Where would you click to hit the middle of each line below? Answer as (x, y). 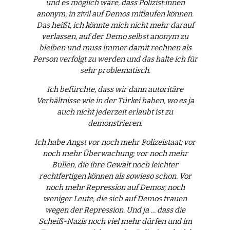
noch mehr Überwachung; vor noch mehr (115, 153)
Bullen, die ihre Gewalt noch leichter (115, 165)
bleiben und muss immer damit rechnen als (115, 48)
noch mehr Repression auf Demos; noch (115, 187)
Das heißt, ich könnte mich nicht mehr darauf (115, 25)
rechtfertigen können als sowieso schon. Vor (115, 176)
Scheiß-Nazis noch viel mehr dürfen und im (115, 221)
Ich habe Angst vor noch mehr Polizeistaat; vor (115, 142)
